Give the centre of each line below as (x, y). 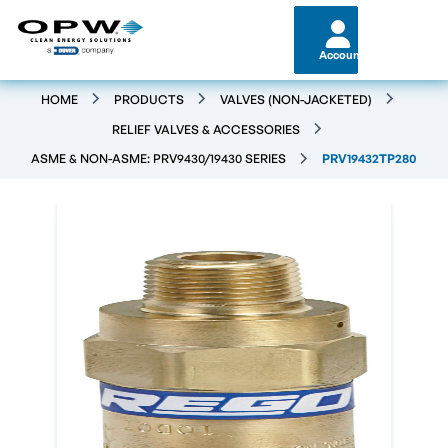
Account (341, 55)
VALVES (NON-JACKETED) (295, 99)
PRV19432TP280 (369, 159)
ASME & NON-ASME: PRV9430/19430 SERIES (158, 159)
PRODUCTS (148, 99)
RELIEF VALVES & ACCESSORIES (206, 129)
